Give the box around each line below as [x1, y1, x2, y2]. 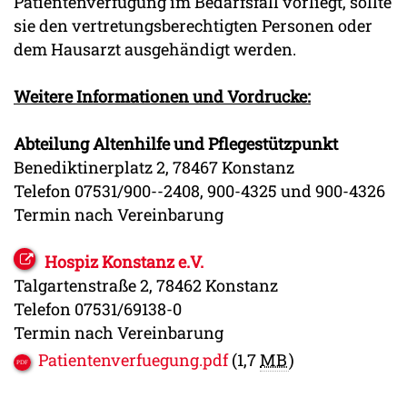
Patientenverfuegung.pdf [38, 348, 228, 371]
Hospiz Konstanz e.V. [45, 251, 203, 273]
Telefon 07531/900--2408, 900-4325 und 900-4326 [14, 180, 385, 203]
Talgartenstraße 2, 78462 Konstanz [14, 274, 278, 297]
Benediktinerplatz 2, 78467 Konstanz [14, 156, 294, 179]
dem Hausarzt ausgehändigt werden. [14, 38, 296, 61]
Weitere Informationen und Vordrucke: [14, 85, 311, 108]
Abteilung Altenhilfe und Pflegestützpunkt [14, 133, 338, 155]
